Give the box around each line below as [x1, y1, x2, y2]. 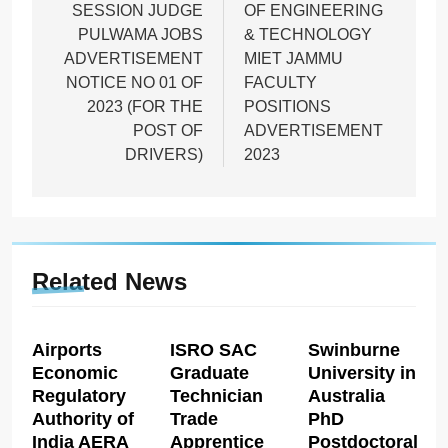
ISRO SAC [169, 339, 257, 360]
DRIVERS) [125, 145, 203, 163]
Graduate [169, 362, 249, 383]
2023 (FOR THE [87, 97, 203, 115]
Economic [32, 362, 118, 383]
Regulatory [32, 385, 126, 406]
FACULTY [244, 73, 317, 91]
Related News [32, 267, 187, 295]
